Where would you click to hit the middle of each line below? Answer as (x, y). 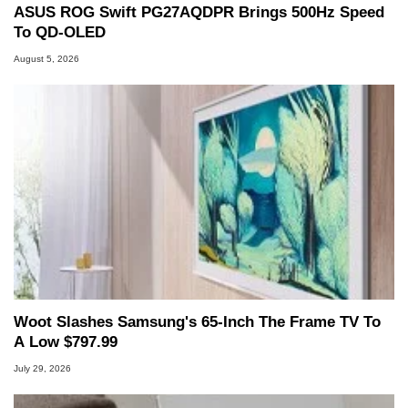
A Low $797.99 (66, 342)
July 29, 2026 (42, 368)
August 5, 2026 (46, 58)
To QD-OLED (60, 33)
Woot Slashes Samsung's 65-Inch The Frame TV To (197, 322)
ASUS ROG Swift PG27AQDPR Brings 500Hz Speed (199, 13)
